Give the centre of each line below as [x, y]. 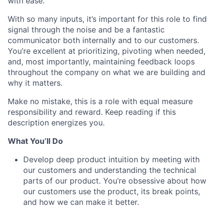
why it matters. [35, 83]
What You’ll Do [35, 141]
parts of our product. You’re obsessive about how [115, 181]
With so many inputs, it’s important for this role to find [107, 19]
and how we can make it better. [81, 202]
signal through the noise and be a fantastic [86, 30]
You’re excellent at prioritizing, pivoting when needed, [107, 51]
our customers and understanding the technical [110, 170]
